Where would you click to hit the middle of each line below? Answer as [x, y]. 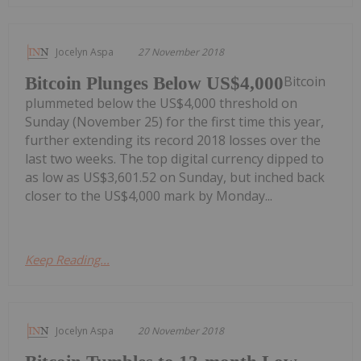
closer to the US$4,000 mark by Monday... [149, 196]
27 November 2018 [181, 52]
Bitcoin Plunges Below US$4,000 [154, 84]
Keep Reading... [67, 260]
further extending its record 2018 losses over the [173, 141]
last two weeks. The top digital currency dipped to [174, 159]
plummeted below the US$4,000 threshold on [161, 104]
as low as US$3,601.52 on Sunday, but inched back [175, 178]
